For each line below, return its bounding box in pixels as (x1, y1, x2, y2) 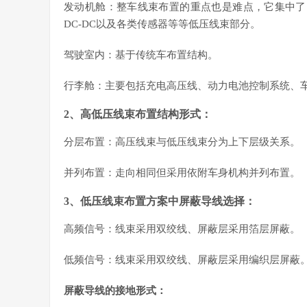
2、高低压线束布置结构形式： (64, 108, 212, 120)
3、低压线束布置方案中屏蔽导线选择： (64, 195, 256, 207)
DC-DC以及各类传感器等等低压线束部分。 (64, 19, 260, 29)
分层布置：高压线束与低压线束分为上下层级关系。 (64, 136, 300, 147)
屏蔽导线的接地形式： (64, 285, 167, 296)
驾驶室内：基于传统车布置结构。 (64, 49, 218, 60)
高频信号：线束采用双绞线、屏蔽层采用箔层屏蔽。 (64, 223, 300, 234)
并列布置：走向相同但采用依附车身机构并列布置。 (64, 167, 300, 178)
